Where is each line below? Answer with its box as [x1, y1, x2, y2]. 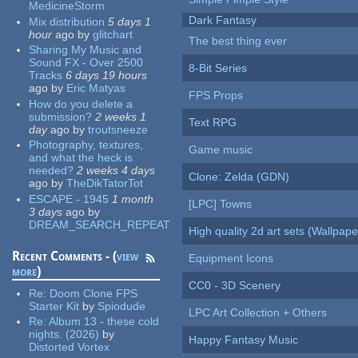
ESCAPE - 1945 [29, 192, 109, 205]
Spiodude [97, 299, 146, 312]
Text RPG [189, 116, 237, 129]
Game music [189, 143, 253, 157]
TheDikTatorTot [66, 177, 144, 190]
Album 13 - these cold [49, 315, 160, 328]
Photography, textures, [29, 138, 144, 152]
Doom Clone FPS [50, 286, 138, 300]
